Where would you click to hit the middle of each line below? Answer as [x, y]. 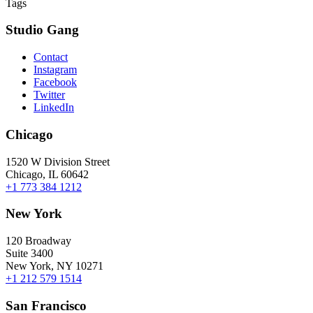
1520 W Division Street [58, 161]
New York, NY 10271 [54, 266]
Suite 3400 [29, 254]
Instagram [55, 70]
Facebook [55, 82]
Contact [51, 57]
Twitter [49, 95]
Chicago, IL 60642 [47, 174]
